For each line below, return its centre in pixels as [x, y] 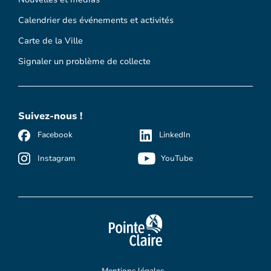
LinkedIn [175, 135]
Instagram [57, 158]
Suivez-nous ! [50, 116]
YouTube [177, 158]
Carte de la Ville [51, 41]
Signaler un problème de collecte [84, 61]
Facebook [55, 135]
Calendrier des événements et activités [96, 20]
